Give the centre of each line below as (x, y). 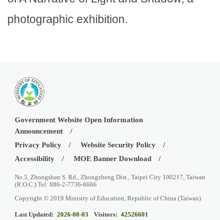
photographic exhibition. (68, 19)
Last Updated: (34, 215)
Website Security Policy (118, 145)
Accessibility (35, 159)
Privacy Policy (38, 145)
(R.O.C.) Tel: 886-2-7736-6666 (56, 185)
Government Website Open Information (79, 120)
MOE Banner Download (112, 159)
